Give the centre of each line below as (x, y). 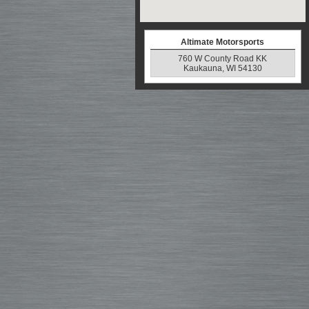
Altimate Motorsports (222, 42)
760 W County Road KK (222, 58)
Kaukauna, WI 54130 (222, 68)
